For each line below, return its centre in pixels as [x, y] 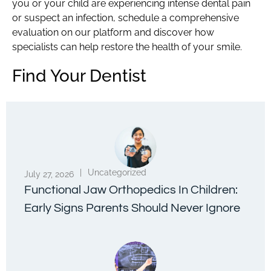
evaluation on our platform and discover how [113, 32]
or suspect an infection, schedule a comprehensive [126, 18]
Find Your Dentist [79, 76]
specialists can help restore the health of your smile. [127, 47]
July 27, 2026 [49, 174]
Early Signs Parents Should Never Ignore [132, 208]
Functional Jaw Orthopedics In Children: [131, 190]
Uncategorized [117, 172]
